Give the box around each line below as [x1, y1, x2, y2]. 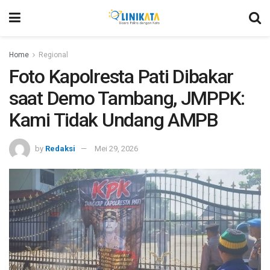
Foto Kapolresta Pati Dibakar [9, 65, 234, 88]
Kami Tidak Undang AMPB [9, 108, 218, 131]
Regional [39, 51, 68, 59]
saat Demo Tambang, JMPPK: [9, 87, 245, 110]
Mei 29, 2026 [95, 143, 138, 153]
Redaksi [45, 143, 75, 153]
